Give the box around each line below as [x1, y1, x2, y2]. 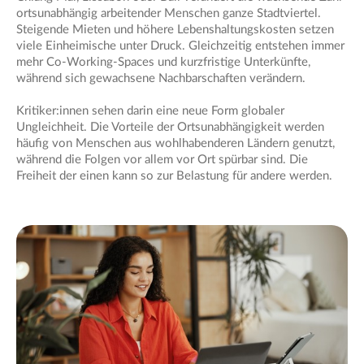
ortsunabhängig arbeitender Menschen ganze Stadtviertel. [16, 7, 321, 20]
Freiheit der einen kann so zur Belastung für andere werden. [16, 170, 332, 183]
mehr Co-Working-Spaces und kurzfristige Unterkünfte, [16, 56, 310, 69]
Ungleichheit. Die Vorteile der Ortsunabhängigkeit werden [16, 121, 324, 134]
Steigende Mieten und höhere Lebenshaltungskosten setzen [16, 24, 334, 37]
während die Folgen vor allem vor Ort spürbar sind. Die [16, 154, 308, 167]
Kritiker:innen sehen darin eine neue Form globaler [16, 105, 284, 118]
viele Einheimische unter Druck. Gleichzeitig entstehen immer [16, 40, 344, 53]
